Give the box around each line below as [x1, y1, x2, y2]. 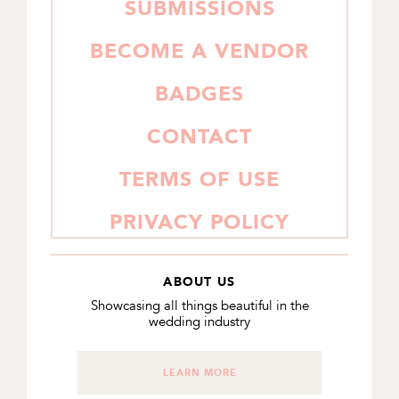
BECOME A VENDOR [90, 39, 309, 63]
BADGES [155, 82, 244, 106]
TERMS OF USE [119, 167, 280, 191]
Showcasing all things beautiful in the [90, 296, 309, 314]
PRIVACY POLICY [110, 210, 289, 234]
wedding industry [149, 312, 250, 330]
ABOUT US [163, 273, 236, 289]
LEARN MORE [162, 366, 237, 379]
